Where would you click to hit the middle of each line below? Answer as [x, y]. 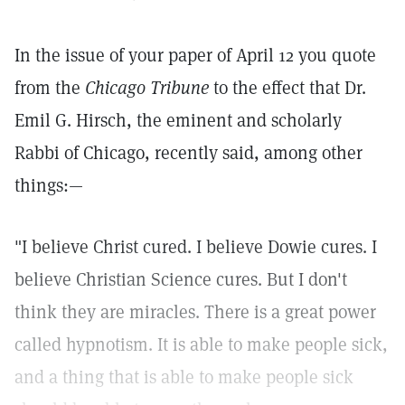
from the [50, 88]
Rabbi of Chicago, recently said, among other [188, 153]
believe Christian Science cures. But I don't [181, 279]
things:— [49, 185]
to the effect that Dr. [287, 88]
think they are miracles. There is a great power [195, 312]
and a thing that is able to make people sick [184, 377]
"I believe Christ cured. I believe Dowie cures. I [196, 247]
